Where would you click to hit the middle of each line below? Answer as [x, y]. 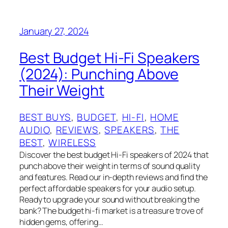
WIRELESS [72, 142]
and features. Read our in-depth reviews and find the [113, 177]
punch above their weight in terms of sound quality [110, 166]
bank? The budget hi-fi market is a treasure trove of [111, 210]
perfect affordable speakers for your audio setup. [108, 188]
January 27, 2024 [54, 31]
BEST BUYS [45, 117]
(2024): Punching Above [99, 74]
